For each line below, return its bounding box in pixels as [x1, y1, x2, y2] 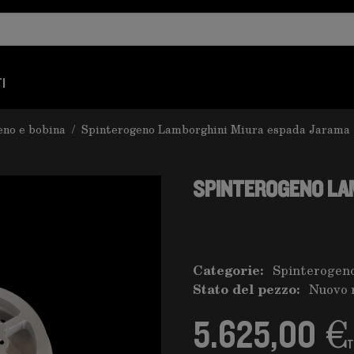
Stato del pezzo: [193, 279, 299, 299]
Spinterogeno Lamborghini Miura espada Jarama [81, 121, 350, 137]
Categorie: [193, 260, 263, 280]
